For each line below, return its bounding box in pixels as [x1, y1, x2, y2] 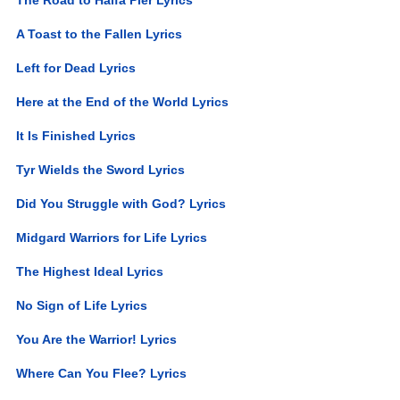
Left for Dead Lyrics [16, 60, 137, 75]
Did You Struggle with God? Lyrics [16, 196, 227, 211]
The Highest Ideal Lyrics [16, 263, 164, 279]
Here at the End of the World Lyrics [16, 94, 229, 109]
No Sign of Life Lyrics [16, 297, 148, 312]
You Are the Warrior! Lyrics [16, 331, 178, 346]
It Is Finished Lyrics [16, 128, 137, 143]
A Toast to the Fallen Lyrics [16, 26, 183, 41]
